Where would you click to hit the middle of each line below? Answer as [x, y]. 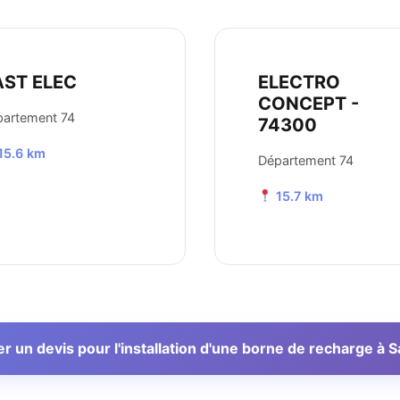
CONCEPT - [308, 104]
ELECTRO [299, 83]
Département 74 [306, 161]
